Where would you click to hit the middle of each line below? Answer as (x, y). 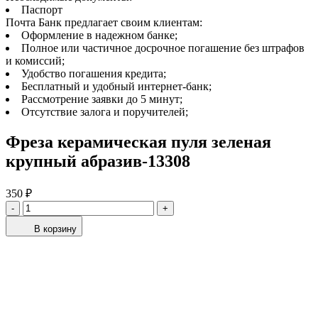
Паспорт (42, 10)
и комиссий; (35, 61)
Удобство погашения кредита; (94, 74)
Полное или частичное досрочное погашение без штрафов (163, 48)
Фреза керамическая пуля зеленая (138, 142)
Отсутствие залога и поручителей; (105, 112)
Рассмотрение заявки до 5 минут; (102, 99)
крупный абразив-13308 (98, 161)
